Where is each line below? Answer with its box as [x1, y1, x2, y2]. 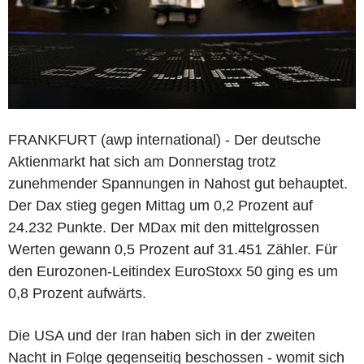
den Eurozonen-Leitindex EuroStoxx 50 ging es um [8, 262, 338, 279]
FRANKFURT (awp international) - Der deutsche [8, 131, 321, 148]
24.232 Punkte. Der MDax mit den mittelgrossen [8, 219, 319, 236]
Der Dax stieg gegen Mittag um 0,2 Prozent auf [8, 197, 313, 214]
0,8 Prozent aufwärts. [8, 284, 146, 301]
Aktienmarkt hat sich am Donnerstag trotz [8, 153, 276, 170]
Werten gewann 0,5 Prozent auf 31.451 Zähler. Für [8, 240, 337, 258]
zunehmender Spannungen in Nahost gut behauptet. [8, 175, 348, 192]
